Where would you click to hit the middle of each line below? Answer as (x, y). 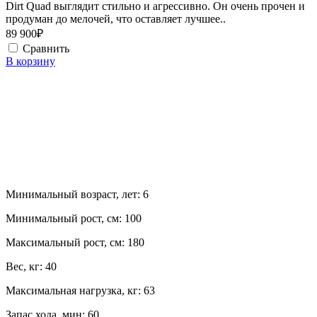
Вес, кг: (25, 267)
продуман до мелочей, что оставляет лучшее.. (116, 19)
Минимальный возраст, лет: (74, 195)
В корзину (30, 62)
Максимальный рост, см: (67, 243)
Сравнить (46, 49)
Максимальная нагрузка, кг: (75, 291)
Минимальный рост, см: (65, 219)
